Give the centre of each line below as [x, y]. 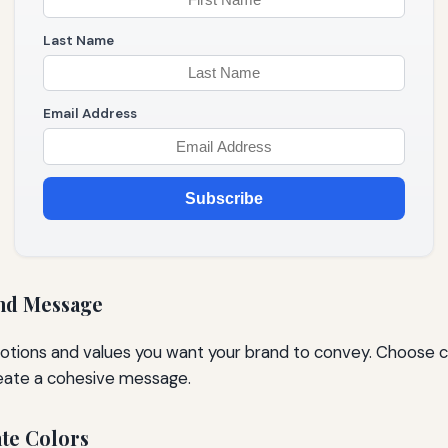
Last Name [78, 40]
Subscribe [224, 198]
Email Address [90, 114]
